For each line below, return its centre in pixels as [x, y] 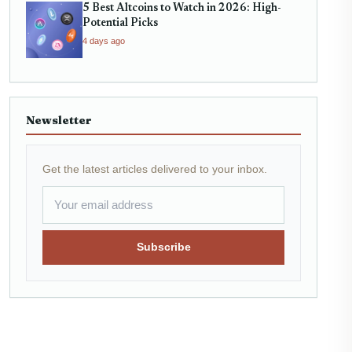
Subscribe [163, 247]
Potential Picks [120, 24]
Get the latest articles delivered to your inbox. [155, 169]
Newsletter [59, 121]
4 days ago [104, 41]
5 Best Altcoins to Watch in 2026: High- [182, 9]
